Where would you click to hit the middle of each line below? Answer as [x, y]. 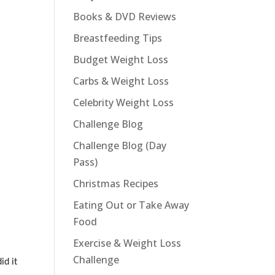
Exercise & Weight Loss [127, 243]
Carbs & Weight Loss [121, 81]
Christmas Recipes [116, 184]
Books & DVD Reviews [125, 17]
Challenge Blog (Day [120, 145]
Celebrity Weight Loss [124, 103]
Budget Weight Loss [121, 60]
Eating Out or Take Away [131, 205]
